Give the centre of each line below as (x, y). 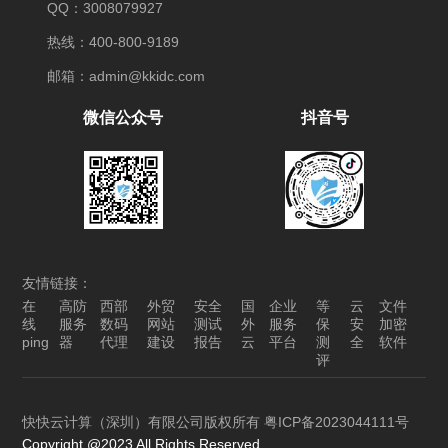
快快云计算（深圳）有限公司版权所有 (143, 422)
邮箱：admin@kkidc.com (126, 75)
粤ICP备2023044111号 (337, 422)
